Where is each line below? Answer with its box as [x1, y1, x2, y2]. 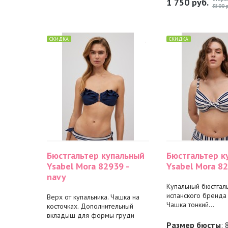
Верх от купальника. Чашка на [46, 192, 139, 202]
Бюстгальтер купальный [46, 150, 145, 161]
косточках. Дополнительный [46, 202, 133, 211]
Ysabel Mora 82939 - [46, 160, 129, 172]
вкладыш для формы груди [46, 211, 134, 220]
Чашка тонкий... [166, 200, 214, 209]
